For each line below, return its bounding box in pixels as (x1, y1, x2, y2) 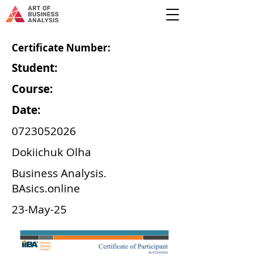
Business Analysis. (12, 166, 106, 181)
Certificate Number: (12, 41, 111, 54)
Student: (12, 60, 57, 75)
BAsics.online (12, 181, 80, 196)
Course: (12, 81, 53, 96)
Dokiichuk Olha (12, 144, 91, 160)
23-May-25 (12, 202, 67, 217)
